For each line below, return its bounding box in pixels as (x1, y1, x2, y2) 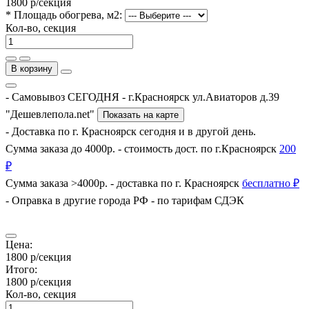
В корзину (11, 63, 52, 74)
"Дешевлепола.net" (6, 108, 97, 120)
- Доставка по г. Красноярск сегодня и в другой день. (6, 125, 256, 137)
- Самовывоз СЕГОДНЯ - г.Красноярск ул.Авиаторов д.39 (6, 90, 279, 103)
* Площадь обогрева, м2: (6, 8, 122, 21)
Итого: (6, 263, 37, 275)
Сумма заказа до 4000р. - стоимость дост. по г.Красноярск (6, 142, 279, 154)
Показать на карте (103, 109, 179, 120)
